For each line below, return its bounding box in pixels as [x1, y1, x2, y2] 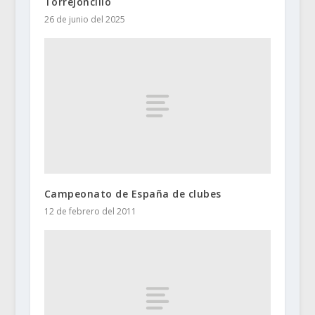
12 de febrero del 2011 [44, 205, 136, 218]
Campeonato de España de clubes [44, 187, 221, 201]
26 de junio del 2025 [44, 13, 125, 25]
